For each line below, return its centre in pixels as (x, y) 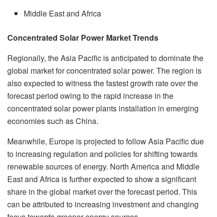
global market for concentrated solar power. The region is (104, 70)
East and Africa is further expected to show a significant (102, 179)
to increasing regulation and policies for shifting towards (102, 154)
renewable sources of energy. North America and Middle (103, 166)
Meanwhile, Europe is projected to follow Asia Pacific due (106, 141)
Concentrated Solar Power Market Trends (83, 37)
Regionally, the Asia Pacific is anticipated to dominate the (105, 58)
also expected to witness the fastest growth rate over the (103, 83)
